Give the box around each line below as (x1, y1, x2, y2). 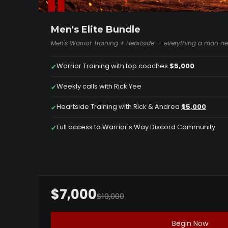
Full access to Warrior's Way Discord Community (56, 122, 215, 132)
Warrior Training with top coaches (56, 61, 169, 71)
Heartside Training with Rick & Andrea (56, 102, 181, 112)
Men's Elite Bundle (51, 24, 140, 36)
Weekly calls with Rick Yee (56, 81, 141, 92)
